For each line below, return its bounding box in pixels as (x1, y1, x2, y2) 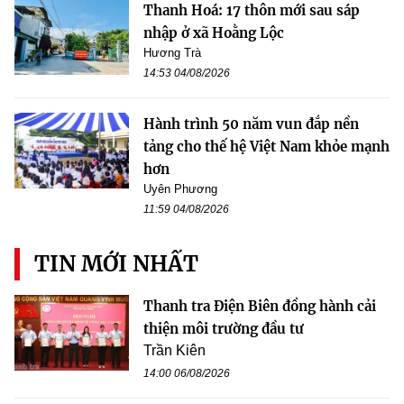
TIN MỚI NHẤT (34, 249, 198, 278)
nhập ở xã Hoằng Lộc (143, 23, 284, 41)
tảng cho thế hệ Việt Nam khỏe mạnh (143, 137, 390, 155)
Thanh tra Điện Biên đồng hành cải (143, 297, 376, 315)
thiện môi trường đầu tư (143, 319, 304, 337)
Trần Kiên (143, 342, 206, 358)
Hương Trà (143, 45, 201, 60)
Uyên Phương (143, 181, 217, 196)
